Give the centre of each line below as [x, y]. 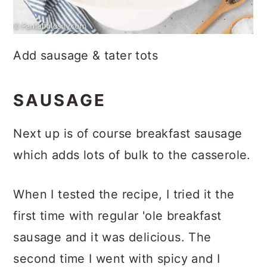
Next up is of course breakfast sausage [128, 145]
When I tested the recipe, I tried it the [124, 206]
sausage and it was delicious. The [112, 249]
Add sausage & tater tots [133, 67]
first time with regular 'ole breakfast [117, 227]
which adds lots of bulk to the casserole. [132, 167]
